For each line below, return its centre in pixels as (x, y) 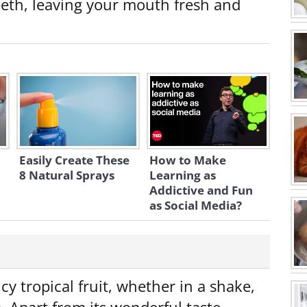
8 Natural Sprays (67, 175)
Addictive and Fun (201, 190)
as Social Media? (196, 205)
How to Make (188, 160)
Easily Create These (74, 160)
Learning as (183, 175)
